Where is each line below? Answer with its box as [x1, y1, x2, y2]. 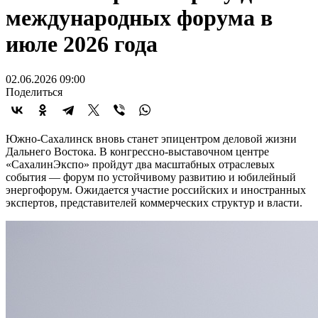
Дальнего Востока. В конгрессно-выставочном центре [6, 145, 269, 158]
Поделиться [6, 85, 62, 98]
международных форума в [6, 5, 273, 31]
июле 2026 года [6, 31, 158, 57]
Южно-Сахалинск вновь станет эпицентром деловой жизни [6, 132, 297, 145]
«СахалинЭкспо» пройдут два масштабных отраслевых [6, 158, 275, 170]
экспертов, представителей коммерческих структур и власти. [6, 196, 302, 209]
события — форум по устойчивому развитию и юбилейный [6, 170, 296, 183]
